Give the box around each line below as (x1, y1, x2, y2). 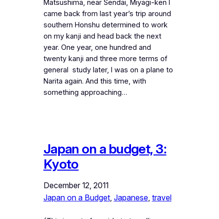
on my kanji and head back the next (43, 31, 161, 41)
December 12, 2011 (43, 180, 109, 190)
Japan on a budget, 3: (43, 140, 167, 157)
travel (152, 192, 172, 202)
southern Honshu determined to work (43, 20, 168, 29)
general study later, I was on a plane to (43, 65, 173, 74)
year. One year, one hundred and (43, 43, 151, 52)
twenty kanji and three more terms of (43, 54, 167, 63)
